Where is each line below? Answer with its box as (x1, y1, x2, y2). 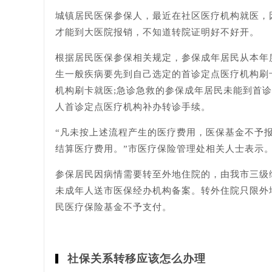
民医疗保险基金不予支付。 (55, 202, 172, 212)
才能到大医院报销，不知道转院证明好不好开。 (55, 27, 259, 37)
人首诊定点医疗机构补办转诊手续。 (55, 102, 211, 112)
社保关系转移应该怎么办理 (67, 253, 206, 265)
